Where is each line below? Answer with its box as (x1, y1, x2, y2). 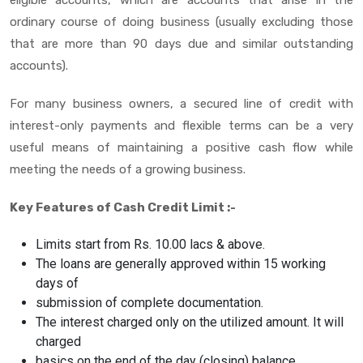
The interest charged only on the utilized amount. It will (36, 314, 344, 330)
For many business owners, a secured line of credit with (10, 96, 353, 111)
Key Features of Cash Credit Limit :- (10, 199, 236, 215)
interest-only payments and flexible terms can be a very (10, 117, 353, 133)
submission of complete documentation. (36, 294, 263, 310)
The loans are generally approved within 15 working (36, 255, 326, 271)
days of (36, 275, 79, 291)
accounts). (10, 58, 68, 73)
